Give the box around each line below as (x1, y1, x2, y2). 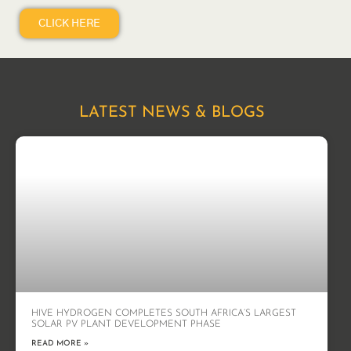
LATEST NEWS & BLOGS (78, 105, 265, 121)
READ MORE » (31, 339, 89, 349)
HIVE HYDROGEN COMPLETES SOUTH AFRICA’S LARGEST (31, 309, 296, 319)
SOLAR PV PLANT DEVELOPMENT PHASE (31, 320, 221, 330)
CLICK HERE (38, 18, 100, 30)
